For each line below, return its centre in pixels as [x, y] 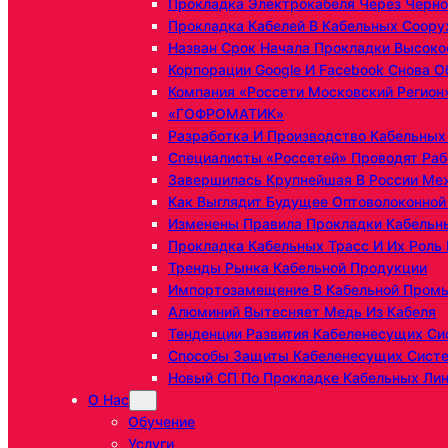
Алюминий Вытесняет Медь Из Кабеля [302, 312]
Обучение [161, 422]
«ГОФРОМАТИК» [226, 114]
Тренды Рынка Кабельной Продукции [297, 268]
